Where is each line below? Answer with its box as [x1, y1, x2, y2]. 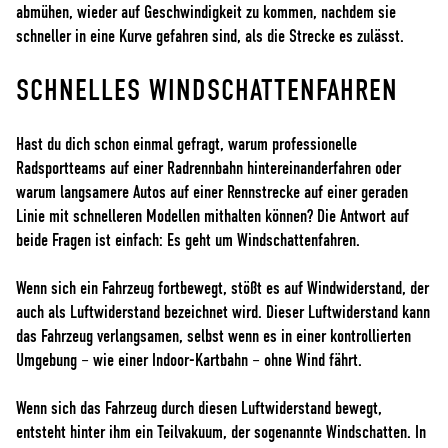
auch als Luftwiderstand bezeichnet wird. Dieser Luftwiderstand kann [16, 303, 430, 322]
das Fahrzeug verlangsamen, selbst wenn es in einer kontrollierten [16, 327, 411, 346]
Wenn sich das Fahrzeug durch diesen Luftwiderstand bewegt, [16, 399, 382, 418]
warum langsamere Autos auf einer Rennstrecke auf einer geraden [16, 183, 408, 202]
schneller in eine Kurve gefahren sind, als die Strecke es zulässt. [16, 27, 404, 46]
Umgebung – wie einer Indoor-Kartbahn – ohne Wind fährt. [16, 351, 362, 370]
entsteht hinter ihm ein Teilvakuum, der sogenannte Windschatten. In [16, 423, 426, 442]
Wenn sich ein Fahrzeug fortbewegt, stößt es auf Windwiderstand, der [16, 279, 429, 298]
